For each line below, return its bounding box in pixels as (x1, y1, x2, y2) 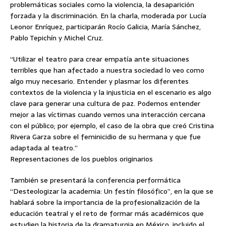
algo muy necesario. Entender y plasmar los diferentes (10, 75, 189, 87)
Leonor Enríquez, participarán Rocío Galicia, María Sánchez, (10, 21, 201, 32)
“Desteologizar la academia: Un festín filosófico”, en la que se (10, 185, 213, 197)
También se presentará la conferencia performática (10, 174, 181, 186)
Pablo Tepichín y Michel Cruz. (10, 32, 103, 43)
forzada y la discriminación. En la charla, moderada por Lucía (10, 10, 206, 21)
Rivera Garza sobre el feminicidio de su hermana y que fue (10, 131, 201, 142)
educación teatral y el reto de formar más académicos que (10, 207, 204, 219)
